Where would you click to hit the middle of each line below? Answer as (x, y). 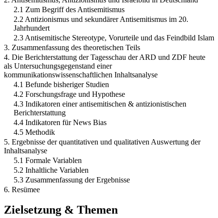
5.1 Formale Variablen (48, 160)
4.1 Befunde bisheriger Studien (61, 84)
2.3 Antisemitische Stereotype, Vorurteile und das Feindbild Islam (114, 37)
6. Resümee (22, 189)
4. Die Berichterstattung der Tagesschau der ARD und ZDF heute (105, 57)
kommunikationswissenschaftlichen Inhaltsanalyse (81, 74)
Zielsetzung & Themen (61, 210)
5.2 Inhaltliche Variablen (51, 170)
